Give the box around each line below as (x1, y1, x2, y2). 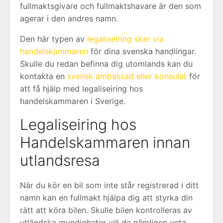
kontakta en (20, 71, 67, 81)
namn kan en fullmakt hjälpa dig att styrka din (20, 192, 193, 203)
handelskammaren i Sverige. (20, 96, 125, 106)
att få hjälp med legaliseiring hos (20, 83, 143, 94)
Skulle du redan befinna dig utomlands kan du (20, 58, 193, 69)
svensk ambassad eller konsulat (67, 71, 187, 81)
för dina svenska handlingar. (88, 46, 196, 56)
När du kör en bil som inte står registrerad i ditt (20, 180, 199, 190)
